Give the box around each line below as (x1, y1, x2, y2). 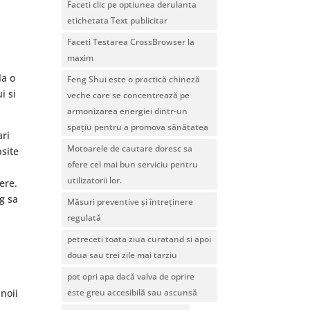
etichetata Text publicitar (67, 14, 168, 26)
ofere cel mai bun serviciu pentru (67, 158, 199, 170)
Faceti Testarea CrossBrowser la (67, 35, 195, 48)
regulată (67, 211, 102, 224)
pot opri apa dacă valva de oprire (67, 270, 195, 282)
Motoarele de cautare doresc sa (67, 142, 193, 154)
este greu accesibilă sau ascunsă (67, 286, 198, 298)
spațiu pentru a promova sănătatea (67, 120, 209, 133)
